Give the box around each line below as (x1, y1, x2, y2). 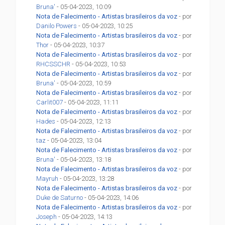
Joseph (36, 213, 57, 221)
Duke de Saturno (36, 194, 83, 202)
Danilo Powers (36, 22, 77, 30)
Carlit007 (36, 98, 63, 106)
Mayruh (36, 175, 59, 183)
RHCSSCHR (36, 60, 71, 68)
